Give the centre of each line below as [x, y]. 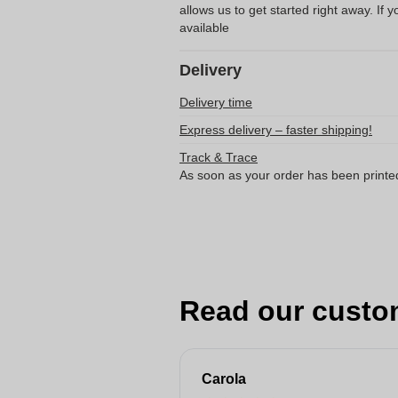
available [204, 28]
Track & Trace [219, 157]
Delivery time [216, 102]
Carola [224, 379]
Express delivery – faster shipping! [276, 130]
